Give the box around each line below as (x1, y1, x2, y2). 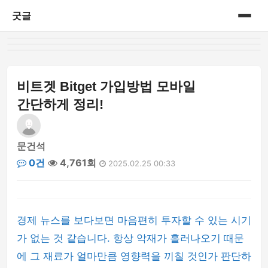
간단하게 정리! (17, 97, 103, 112)
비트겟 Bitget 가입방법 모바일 (17, 79, 196, 94)
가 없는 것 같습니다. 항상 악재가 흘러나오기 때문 (17, 232, 244, 244)
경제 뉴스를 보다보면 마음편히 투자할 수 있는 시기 (17, 214, 251, 226)
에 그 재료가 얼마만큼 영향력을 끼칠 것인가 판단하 (17, 250, 251, 262)
